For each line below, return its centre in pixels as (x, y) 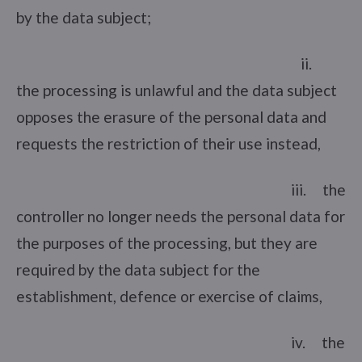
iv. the (181, 342)
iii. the (181, 189)
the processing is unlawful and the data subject (177, 90)
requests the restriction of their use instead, (168, 143)
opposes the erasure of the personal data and (171, 116)
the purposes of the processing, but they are (167, 242)
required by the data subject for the (138, 269)
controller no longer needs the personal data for (181, 216)
